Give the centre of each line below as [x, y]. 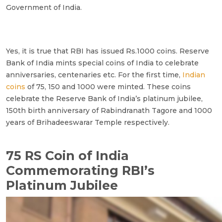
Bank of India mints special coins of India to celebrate [102, 63]
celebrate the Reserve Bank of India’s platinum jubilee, [104, 99]
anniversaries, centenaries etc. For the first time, [94, 75]
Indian [194, 75]
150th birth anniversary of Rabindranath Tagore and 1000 [109, 111]
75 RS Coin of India [67, 156]
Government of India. [44, 8]
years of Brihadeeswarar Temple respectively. [88, 123]
